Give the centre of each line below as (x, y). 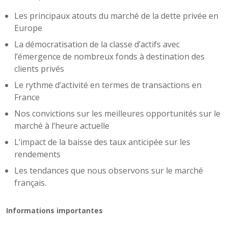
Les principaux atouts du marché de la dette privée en (116, 16)
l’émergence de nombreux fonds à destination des (109, 57)
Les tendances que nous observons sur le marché (109, 171)
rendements (37, 154)
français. (30, 183)
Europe (28, 28)
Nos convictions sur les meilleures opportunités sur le (117, 114)
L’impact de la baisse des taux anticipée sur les (102, 142)
